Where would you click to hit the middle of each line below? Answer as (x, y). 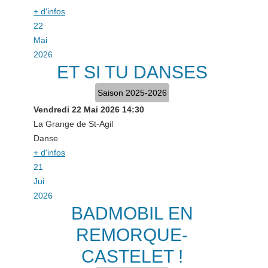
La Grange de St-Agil (73, 124)
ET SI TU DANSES (132, 72)
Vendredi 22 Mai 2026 (77, 109)
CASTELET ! (132, 256)
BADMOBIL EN (132, 213)
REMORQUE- (132, 235)
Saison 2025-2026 (132, 93)
